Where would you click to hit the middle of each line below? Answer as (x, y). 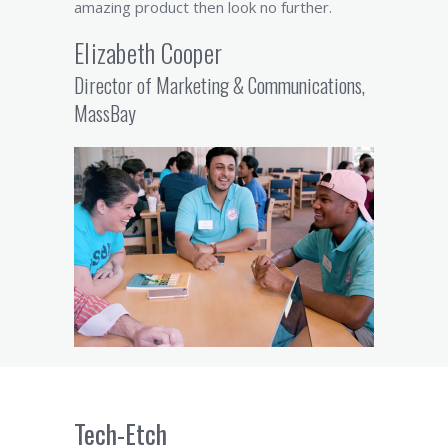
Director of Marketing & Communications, (219, 84)
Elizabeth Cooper (148, 52)
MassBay (105, 112)
